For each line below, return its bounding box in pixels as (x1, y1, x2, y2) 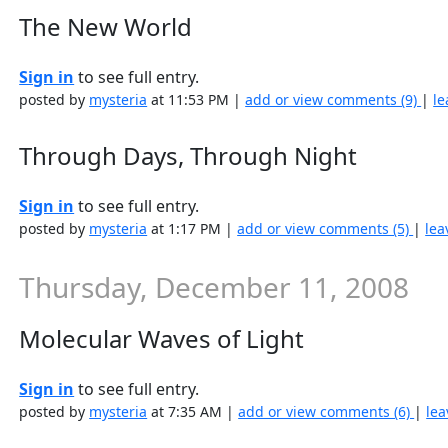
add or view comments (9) (245, 90, 422, 109)
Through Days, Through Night (19, 139, 358, 172)
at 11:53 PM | (147, 90, 246, 109)
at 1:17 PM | (147, 219, 238, 238)
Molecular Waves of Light (19, 322, 305, 355)
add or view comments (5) (237, 219, 414, 238)
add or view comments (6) (238, 402, 415, 421)
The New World (19, 10, 193, 43)
